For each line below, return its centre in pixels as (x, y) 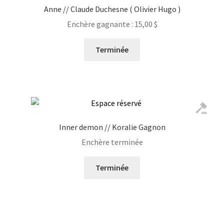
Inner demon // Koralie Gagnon (112, 127)
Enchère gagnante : (100, 24)
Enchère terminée (112, 142)
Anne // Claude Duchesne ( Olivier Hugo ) (112, 9)
